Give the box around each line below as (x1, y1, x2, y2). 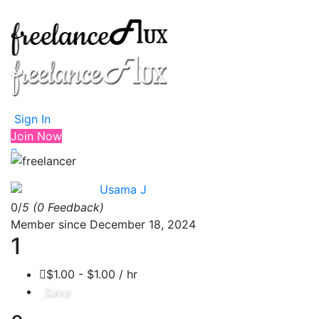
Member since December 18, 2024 (11, 217, 196, 232)
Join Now (11, 129, 62, 143)
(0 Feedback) (33, 200, 104, 215)
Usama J (100, 182, 147, 197)
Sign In (11, 112, 51, 126)
